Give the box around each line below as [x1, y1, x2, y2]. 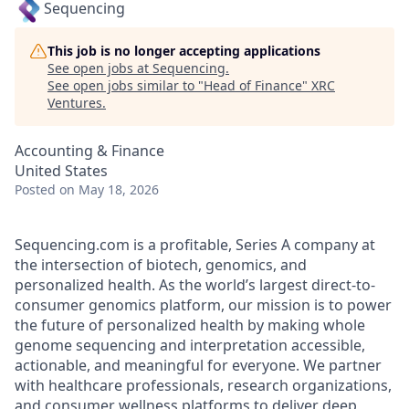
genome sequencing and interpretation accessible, [15, 335, 365, 355]
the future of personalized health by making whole [15, 315, 365, 335]
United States [15, 161, 108, 181]
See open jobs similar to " [47, 77, 204, 94]
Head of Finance [204, 77, 302, 94]
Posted [15, 181, 56, 198]
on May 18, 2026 [59, 181, 159, 198]
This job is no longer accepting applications [47, 42, 320, 59]
